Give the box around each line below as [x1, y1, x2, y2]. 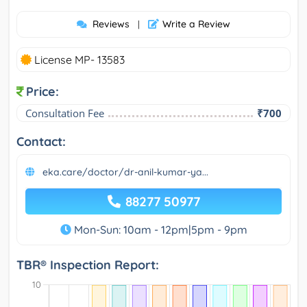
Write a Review [162, 18, 230, 31]
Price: [26, 84, 59, 100]
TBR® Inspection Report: [16, 257, 159, 273]
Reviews [93, 18, 130, 31]
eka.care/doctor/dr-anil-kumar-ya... [42, 166, 208, 179]
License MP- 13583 [32, 53, 125, 67]
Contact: [16, 134, 66, 150]
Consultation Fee [25, 106, 104, 121]
